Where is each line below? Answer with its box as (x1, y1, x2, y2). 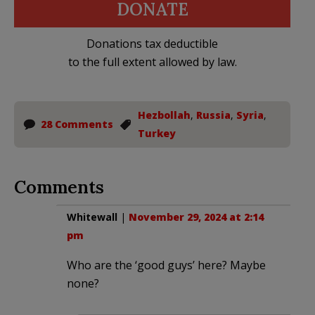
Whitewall (67, 210, 117, 224)
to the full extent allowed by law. (67, 53, 237, 70)
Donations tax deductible (86, 35, 218, 51)
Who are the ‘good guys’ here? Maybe (67, 257, 266, 273)
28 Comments (41, 117, 113, 131)
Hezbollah (138, 108, 191, 122)
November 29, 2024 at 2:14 (129, 210, 264, 224)
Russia (196, 108, 231, 122)
